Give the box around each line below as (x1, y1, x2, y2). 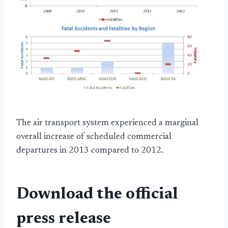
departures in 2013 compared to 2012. (16, 146, 163, 155)
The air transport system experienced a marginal (16, 119, 198, 128)
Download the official (16, 186, 178, 203)
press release (16, 210, 111, 227)
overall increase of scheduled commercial (16, 132, 172, 141)
